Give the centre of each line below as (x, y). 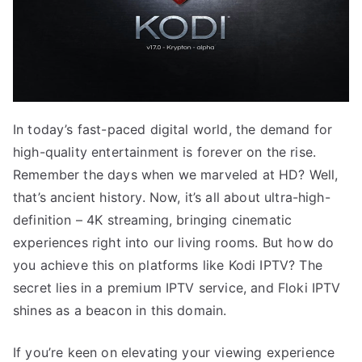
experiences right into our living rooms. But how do (174, 243)
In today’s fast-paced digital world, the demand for (173, 130)
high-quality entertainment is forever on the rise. (165, 152)
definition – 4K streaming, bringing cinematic (153, 220)
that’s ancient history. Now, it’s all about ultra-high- (172, 198)
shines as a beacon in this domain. (120, 311)
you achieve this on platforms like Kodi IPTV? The (168, 265)
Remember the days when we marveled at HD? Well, (176, 175)
